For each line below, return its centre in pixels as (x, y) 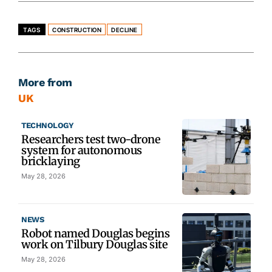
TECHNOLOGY (47, 126)
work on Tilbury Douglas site (94, 245)
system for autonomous (82, 151)
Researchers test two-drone (91, 140)
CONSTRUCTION (77, 30)
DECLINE (124, 30)
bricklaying (51, 161)
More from (45, 83)
